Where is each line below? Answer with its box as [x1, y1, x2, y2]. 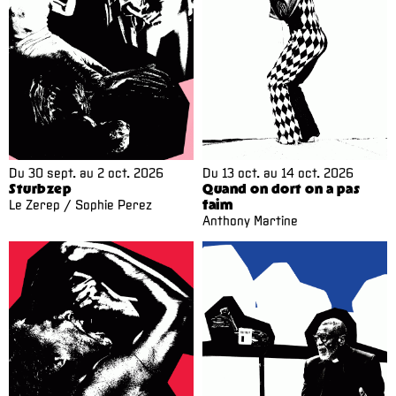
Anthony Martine [202, 211, 298, 228]
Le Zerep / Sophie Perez [9, 195, 152, 212]
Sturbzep [9, 179, 72, 196]
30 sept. [28, 164, 76, 180]
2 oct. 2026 [97, 164, 164, 180]
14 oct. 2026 [281, 164, 354, 180]
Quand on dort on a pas [202, 179, 360, 196]
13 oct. [222, 164, 260, 180]
